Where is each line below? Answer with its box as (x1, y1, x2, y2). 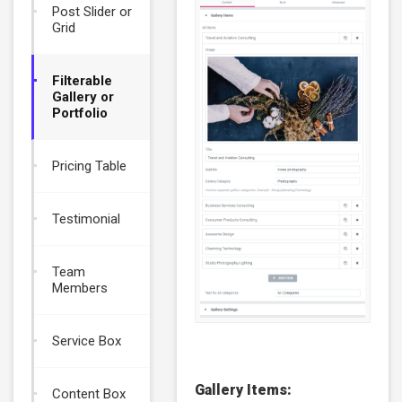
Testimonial (52, 211, 120, 227)
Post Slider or (52, 4, 132, 20)
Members (52, 280, 108, 296)
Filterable (52, 73, 112, 89)
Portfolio (52, 105, 108, 121)
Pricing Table (52, 158, 127, 174)
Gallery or (52, 89, 114, 105)
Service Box (52, 333, 121, 349)
